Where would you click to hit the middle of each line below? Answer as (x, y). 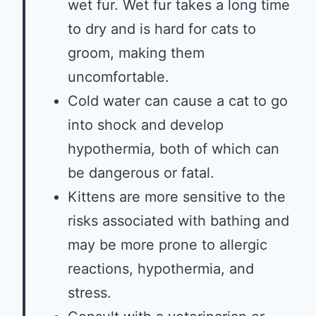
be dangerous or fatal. (141, 173)
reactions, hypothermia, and (161, 269)
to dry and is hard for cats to (162, 29)
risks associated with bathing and (178, 221)
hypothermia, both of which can (174, 149)
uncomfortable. (119, 77)
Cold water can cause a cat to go (178, 101)
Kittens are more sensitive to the (177, 197)
